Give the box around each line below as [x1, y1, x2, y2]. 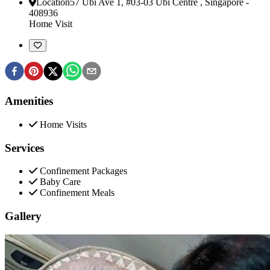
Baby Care [40, 177, 81, 187]
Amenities [5, 95, 53, 108]
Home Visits [40, 119, 87, 130]
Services [5, 141, 44, 154]
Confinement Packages [40, 166, 127, 177]
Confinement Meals [40, 187, 115, 198]
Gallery [5, 210, 42, 223]
